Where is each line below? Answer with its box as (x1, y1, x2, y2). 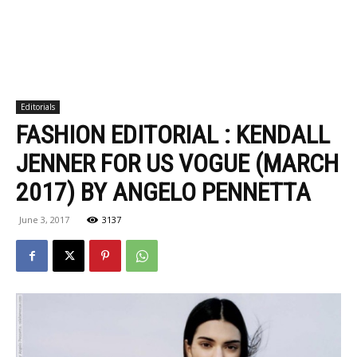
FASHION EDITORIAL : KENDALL (16, 120, 330, 150)
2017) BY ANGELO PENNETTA (16, 177, 311, 207)
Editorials (21, 101, 55, 112)
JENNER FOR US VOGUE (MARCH (16, 148, 339, 178)
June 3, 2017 (19, 214, 69, 226)
